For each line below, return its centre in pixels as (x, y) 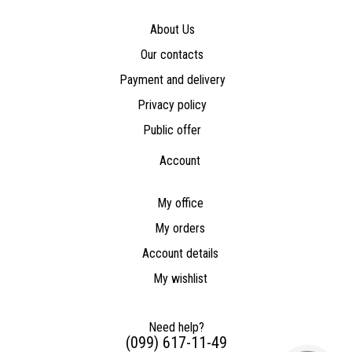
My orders (180, 228)
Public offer (172, 130)
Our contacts (172, 54)
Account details (180, 253)
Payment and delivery (172, 79)
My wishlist (180, 278)
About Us (172, 29)
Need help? (176, 327)
